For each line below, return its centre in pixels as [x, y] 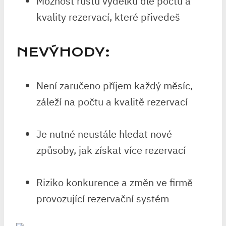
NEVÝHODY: [63, 52]
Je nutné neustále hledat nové [104, 134]
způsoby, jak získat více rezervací [111, 150]
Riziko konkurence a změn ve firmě [115, 182]
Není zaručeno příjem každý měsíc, [115, 86]
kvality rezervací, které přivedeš [108, 17]
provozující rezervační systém [103, 199]
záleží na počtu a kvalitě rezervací [112, 102]
